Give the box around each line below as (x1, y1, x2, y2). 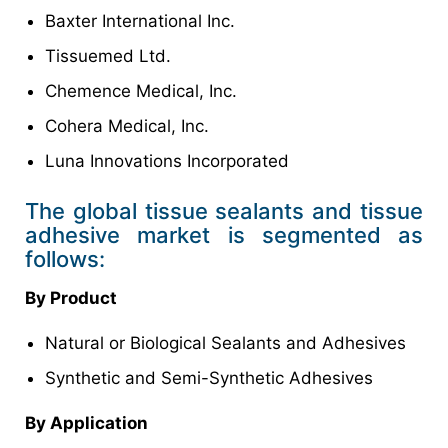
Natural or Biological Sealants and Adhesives (45, 333, 406, 354)
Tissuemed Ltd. (45, 46, 171, 67)
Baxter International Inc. (45, 11, 235, 32)
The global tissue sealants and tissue (25, 198, 423, 225)
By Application (25, 413, 148, 434)
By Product (25, 288, 117, 309)
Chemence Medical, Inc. (45, 81, 237, 102)
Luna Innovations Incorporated (45, 151, 289, 172)
